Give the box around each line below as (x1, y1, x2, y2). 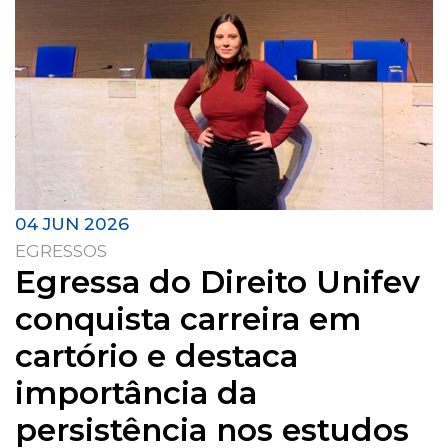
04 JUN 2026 (15, 212, 129, 234)
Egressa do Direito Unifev (15, 262, 420, 301)
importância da (15, 373, 257, 412)
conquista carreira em (15, 299, 361, 338)
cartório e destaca (15, 336, 298, 375)
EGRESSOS (15, 239, 107, 261)
